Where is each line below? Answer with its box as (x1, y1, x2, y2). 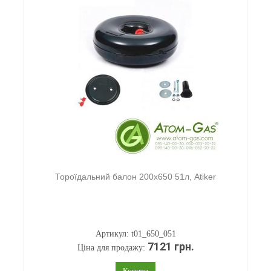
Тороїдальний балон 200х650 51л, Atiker (55, 172, 216, 181)
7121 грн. (147, 241, 194, 253)
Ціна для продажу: (77, 243, 148, 252)
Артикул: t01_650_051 (95, 229, 176, 238)
